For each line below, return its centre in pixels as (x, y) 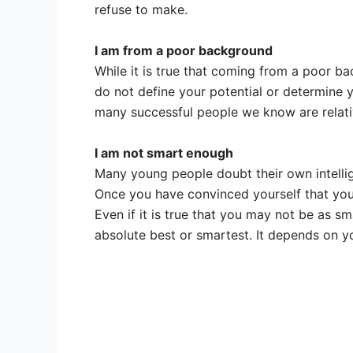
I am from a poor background (184, 50)
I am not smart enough (164, 152)
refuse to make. (141, 10)
